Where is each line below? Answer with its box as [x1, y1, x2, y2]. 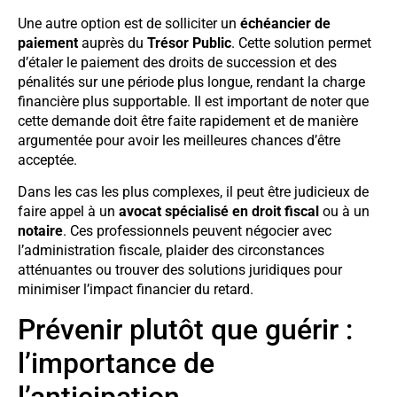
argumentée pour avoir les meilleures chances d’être [18, 131, 340, 149]
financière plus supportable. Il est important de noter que [18, 92, 369, 110]
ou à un [319, 203, 370, 221]
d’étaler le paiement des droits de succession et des [18, 53, 337, 71]
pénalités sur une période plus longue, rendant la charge [18, 73, 365, 90]
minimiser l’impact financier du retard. [18, 281, 253, 299]
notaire [18, 222, 63, 240]
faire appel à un [18, 203, 119, 221]
